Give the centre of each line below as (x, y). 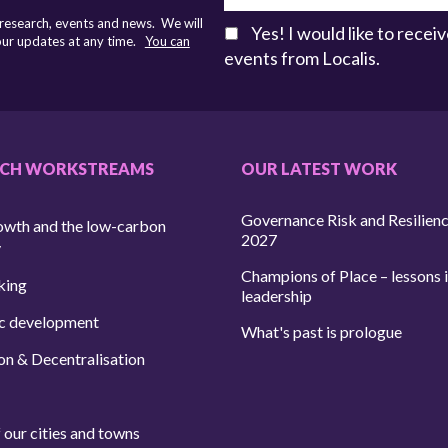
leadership (277, 295)
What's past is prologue (322, 331)
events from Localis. (301, 58)
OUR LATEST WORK (319, 168)
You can (167, 41)
